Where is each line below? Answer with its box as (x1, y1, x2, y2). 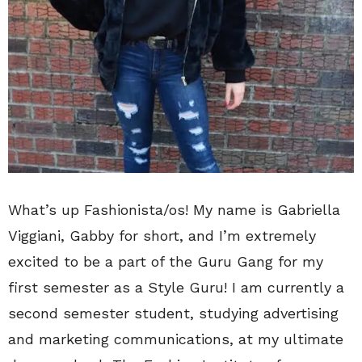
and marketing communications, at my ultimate (8, 330, 343, 347)
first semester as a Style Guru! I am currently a (8, 278, 344, 296)
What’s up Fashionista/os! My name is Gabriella (8, 200, 340, 218)
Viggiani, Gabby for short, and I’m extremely (8, 226, 316, 244)
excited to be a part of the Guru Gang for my (8, 252, 323, 270)
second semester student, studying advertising (8, 304, 339, 322)
